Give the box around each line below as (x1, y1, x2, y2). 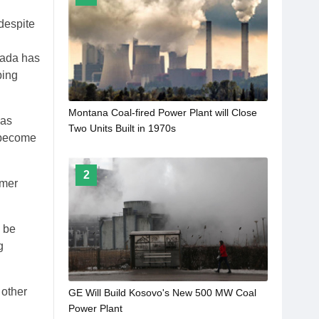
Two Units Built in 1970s (68, 122, 176, 135)
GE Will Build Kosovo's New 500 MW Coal (68, 287, 256, 299)
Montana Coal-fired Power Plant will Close (68, 107, 257, 119)
